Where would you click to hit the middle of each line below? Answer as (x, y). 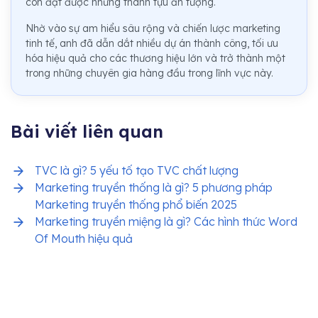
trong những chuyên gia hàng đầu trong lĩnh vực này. (149, 73)
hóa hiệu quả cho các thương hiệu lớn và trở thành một (155, 59)
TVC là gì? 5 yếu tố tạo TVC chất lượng (137, 171)
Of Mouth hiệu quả (84, 239)
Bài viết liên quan (87, 132)
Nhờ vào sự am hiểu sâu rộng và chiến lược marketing (153, 29)
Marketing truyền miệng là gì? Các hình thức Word (166, 222)
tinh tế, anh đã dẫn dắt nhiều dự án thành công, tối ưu (152, 44)
